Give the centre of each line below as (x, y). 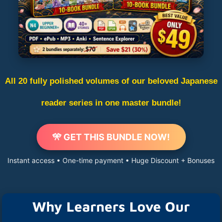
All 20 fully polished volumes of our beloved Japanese (111, 81)
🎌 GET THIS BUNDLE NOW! (111, 137)
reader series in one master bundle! (111, 103)
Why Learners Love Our (111, 206)
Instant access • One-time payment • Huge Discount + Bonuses (111, 160)
